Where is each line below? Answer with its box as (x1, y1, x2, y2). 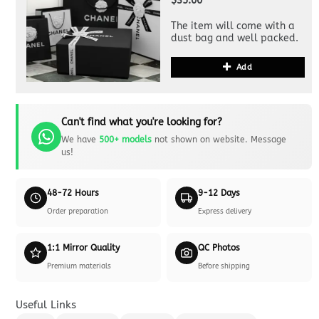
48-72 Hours (46, 187, 99, 198)
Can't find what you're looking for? (61, 115, 222, 128)
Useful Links (15, 298, 76, 311)
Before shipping (198, 261, 250, 271)
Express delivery (198, 206, 251, 216)
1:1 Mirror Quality (46, 242, 120, 253)
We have (61, 134, 99, 145)
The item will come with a (171, 19, 295, 32)
